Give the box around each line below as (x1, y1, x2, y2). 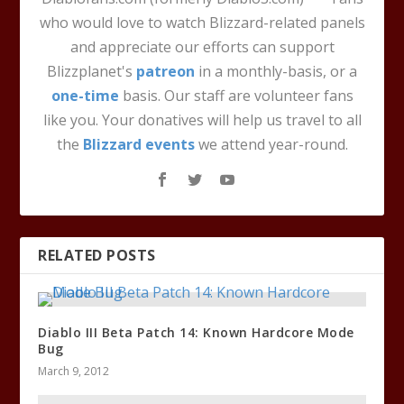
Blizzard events (82, 133, 195, 154)
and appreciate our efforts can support (69, 36, 335, 57)
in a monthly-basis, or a (195, 60, 357, 81)
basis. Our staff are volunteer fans (118, 85, 353, 106)
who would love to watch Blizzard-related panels (39, 12, 365, 32)
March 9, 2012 (38, 363, 110, 379)
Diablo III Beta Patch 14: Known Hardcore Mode (38, 323, 354, 341)
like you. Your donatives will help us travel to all (42, 109, 362, 130)
